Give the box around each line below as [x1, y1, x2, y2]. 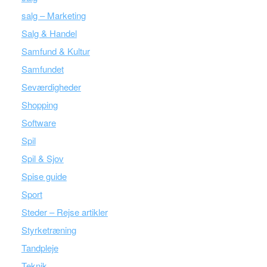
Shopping [21, 98, 58, 111]
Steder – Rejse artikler [21, 206, 108, 218]
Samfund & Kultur [21, 45, 90, 57]
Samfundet [21, 63, 64, 75]
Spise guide [21, 170, 67, 182]
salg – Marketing [21, 9, 86, 21]
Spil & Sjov [21, 152, 64, 164]
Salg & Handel [21, 27, 77, 39]
